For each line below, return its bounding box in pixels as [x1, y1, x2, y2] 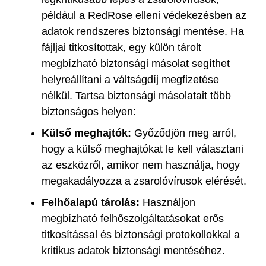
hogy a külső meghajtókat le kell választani [42, 142, 243, 155]
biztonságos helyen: [42, 105, 136, 118]
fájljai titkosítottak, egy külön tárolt [42, 41, 201, 53]
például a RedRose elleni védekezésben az [42, 9, 246, 21]
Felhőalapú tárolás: [42, 196, 140, 208]
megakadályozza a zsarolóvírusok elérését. [42, 175, 246, 187]
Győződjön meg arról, [131, 126, 236, 139]
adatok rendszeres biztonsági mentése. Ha [42, 25, 244, 37]
